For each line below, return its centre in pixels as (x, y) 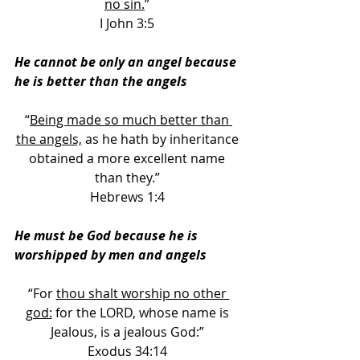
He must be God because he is (108, 235)
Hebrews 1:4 (129, 197)
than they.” (129, 178)
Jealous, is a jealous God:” (129, 332)
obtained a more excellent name (129, 158)
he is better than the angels (101, 81)
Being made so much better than (131, 120)
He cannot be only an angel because (127, 62)
